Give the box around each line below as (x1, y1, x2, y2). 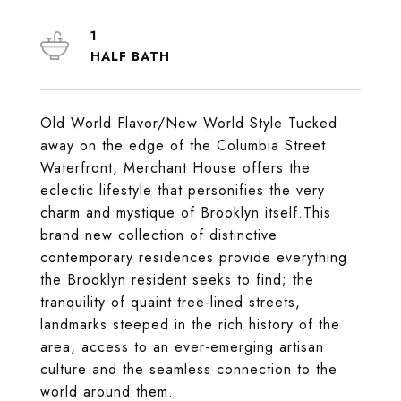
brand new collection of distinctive (40, 225, 277, 245)
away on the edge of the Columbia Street (40, 135, 326, 156)
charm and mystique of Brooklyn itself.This (40, 202, 331, 223)
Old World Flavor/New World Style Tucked (40, 113, 337, 133)
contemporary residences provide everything (40, 247, 347, 268)
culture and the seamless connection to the (40, 359, 337, 380)
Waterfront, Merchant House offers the (40, 158, 311, 178)
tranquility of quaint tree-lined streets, (40, 292, 301, 312)
